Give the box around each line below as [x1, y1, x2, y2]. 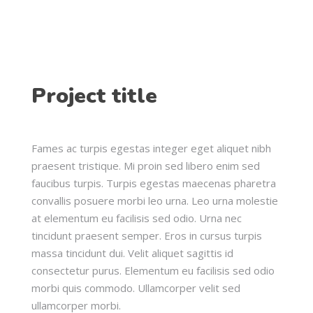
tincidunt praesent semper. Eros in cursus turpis [31, 228, 262, 242]
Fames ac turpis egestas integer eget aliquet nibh [31, 141, 271, 155]
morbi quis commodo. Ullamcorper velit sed [31, 281, 240, 295]
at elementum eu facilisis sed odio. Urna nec [31, 211, 242, 225]
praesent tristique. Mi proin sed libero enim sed [31, 159, 260, 173]
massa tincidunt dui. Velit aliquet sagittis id [31, 246, 233, 260]
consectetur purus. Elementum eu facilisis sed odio [31, 263, 275, 277]
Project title [31, 82, 157, 110]
